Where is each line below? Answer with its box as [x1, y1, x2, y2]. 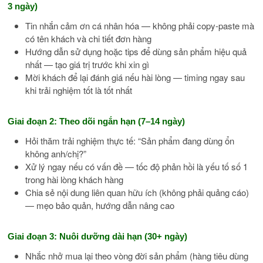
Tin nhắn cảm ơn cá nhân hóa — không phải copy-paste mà [25, 19, 255, 32]
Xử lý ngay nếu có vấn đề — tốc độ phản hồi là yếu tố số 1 [25, 160, 248, 173]
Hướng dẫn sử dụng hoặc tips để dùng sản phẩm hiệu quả [25, 45, 247, 58]
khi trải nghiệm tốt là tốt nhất [25, 83, 133, 96]
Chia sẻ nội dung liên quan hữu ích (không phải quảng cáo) [25, 186, 249, 198]
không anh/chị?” [25, 147, 87, 160]
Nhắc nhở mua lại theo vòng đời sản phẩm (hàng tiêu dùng [25, 249, 249, 262]
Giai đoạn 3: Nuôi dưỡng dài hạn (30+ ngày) [8, 231, 188, 241]
